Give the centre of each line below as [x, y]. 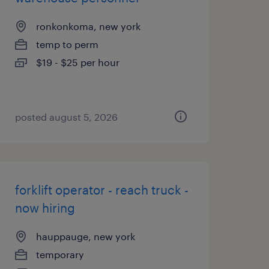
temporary [60, 254]
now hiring [45, 208]
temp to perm [67, 44]
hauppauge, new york [85, 236]
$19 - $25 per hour [77, 62]
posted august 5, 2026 [66, 117]
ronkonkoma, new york [88, 26]
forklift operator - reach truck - [101, 190]
